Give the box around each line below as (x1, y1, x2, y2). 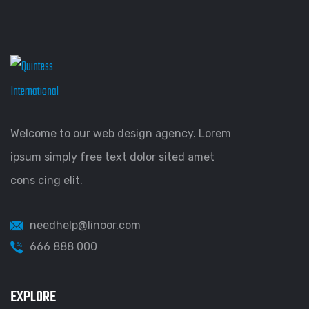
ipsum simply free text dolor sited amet (10, 150, 215, 163)
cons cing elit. (10, 174, 83, 187)
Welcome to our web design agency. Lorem (10, 127, 231, 140)
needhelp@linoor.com (30, 219, 141, 232)
